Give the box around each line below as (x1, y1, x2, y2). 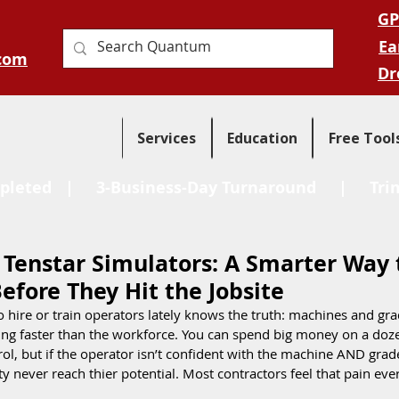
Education (227, 128, 297, 148)
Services (137, 128, 197, 148)
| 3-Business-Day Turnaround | (51, 176, 370, 199)
